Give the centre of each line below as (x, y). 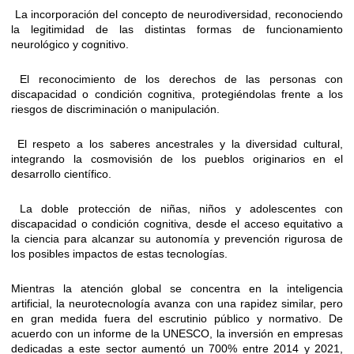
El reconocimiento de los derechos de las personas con (177, 79)
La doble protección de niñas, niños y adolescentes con (177, 209)
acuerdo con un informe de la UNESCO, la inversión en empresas (177, 334)
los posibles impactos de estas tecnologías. (119, 254)
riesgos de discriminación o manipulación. (115, 109)
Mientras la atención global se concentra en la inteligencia (177, 289)
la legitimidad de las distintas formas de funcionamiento (177, 30)
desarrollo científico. (61, 174)
